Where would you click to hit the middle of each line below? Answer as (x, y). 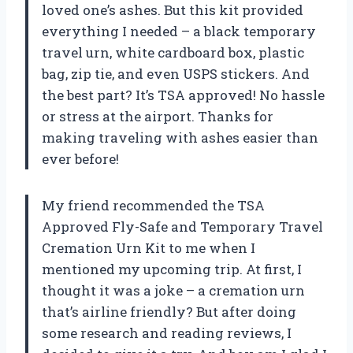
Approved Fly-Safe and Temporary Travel (182, 226)
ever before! (80, 158)
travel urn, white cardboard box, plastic (173, 52)
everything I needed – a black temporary (179, 31)
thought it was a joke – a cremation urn (173, 290)
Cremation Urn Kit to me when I (149, 247)
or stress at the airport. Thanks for (158, 116)
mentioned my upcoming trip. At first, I (172, 269)
